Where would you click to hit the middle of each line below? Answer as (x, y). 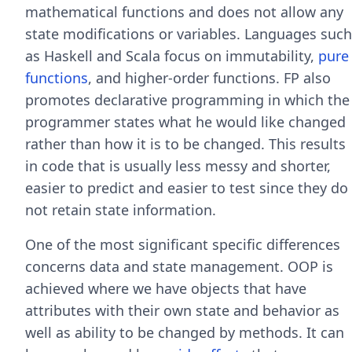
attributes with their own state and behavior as (182, 310)
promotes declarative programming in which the (187, 100)
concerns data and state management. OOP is (179, 266)
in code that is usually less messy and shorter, (178, 166)
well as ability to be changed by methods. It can (185, 332)
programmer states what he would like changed (185, 122)
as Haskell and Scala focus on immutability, (172, 56)
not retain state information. (121, 210)
